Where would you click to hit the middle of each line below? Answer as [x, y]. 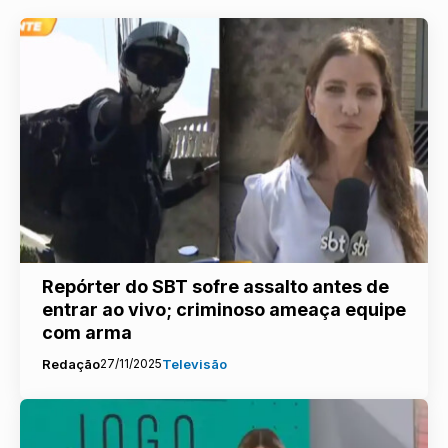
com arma [86, 332]
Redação [70, 363]
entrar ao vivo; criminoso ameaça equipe [223, 309]
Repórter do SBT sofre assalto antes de [215, 286]
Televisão [194, 363]
